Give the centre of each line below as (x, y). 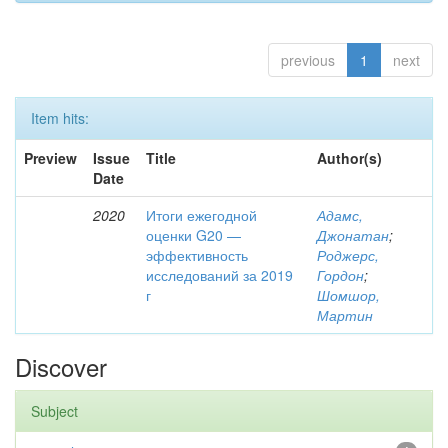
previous (308, 60)
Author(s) (349, 158)
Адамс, (340, 215)
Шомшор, (348, 295)
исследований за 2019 (219, 275)
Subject (54, 411)
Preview (50, 158)
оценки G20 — (193, 235)
